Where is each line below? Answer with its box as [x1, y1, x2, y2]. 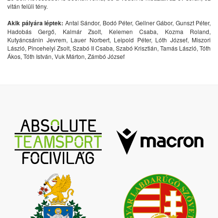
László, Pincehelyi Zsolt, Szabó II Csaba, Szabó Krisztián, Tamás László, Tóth [7, 44, 211, 53]
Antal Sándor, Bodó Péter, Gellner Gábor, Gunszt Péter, [63, 18, 211, 27]
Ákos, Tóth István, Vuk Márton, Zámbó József [7, 52, 125, 61]
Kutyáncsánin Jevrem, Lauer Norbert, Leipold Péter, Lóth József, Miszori [7, 36, 211, 44]
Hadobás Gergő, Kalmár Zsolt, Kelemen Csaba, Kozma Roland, [7, 27, 211, 36]
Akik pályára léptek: [7, 18, 63, 28]
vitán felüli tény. [7, 2, 48, 11]
